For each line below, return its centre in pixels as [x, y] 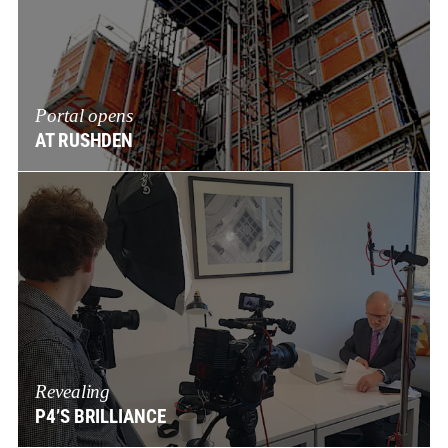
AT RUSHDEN [84, 140]
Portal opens [84, 115]
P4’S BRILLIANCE [100, 416]
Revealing [73, 391]
